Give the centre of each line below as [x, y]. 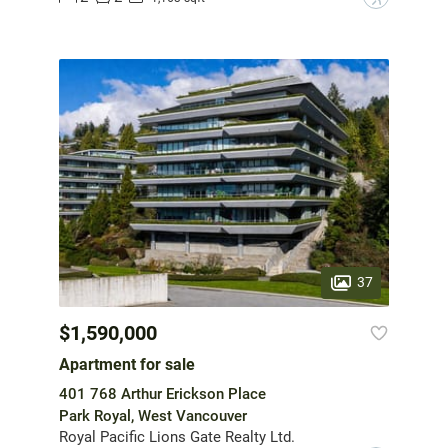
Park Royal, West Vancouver [153, 415]
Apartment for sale [127, 364]
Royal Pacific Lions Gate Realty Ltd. [177, 436]
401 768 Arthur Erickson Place [162, 393]
